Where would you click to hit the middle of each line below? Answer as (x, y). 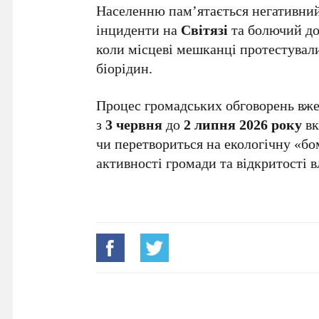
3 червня (134, 124)
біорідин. (125, 68)
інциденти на (139, 29)
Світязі (205, 29)
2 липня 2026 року (243, 124)
